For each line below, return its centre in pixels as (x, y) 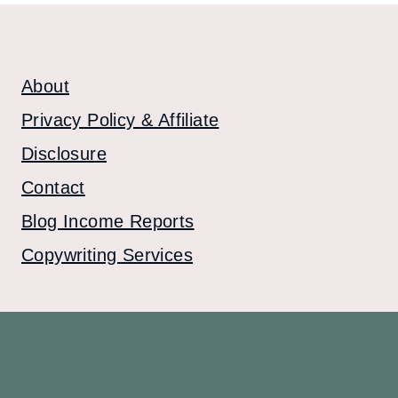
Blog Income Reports (108, 222)
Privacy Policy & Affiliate (120, 120)
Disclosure (64, 154)
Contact (53, 188)
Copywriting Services (107, 255)
